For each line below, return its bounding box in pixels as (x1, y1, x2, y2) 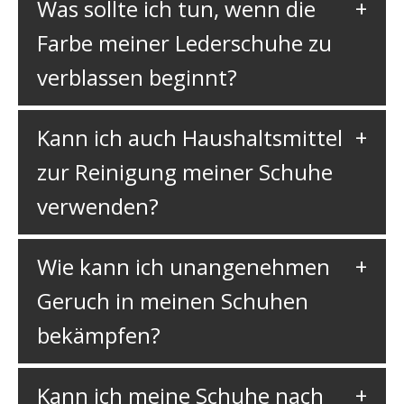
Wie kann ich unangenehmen (36, 252, 330, 282)
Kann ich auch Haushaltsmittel (36, 123, 343, 153)
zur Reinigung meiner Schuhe (36, 157, 333, 188)
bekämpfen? (36, 320, 161, 351)
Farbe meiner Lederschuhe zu (36, 28, 332, 59)
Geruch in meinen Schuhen (36, 286, 308, 317)
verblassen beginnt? (36, 62, 237, 93)
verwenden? (36, 191, 159, 222)
